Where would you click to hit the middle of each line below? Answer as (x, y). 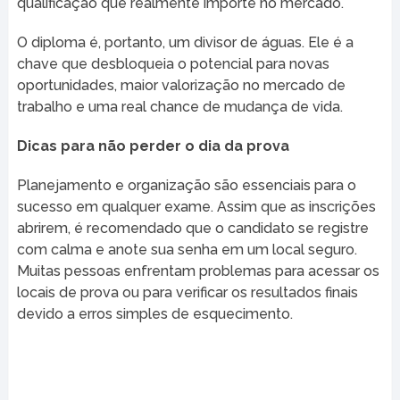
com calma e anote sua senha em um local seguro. (187, 249)
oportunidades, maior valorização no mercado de (181, 85)
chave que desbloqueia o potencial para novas (173, 63)
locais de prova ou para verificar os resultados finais (187, 292)
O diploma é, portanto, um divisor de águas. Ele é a (185, 42)
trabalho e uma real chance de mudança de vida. (179, 106)
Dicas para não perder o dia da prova (153, 146)
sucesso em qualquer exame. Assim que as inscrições (196, 206)
